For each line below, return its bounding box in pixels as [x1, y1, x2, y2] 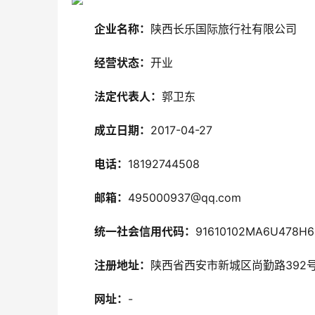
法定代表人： [94, 89, 162, 103]
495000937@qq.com [128, 191, 241, 205]
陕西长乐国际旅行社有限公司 [150, 22, 297, 36]
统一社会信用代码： [94, 224, 195, 238]
